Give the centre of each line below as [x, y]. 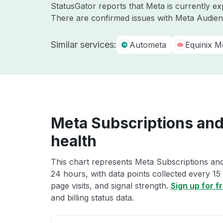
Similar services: [84, 45]
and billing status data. [92, 198]
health [74, 141]
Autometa [148, 45]
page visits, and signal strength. [111, 186]
